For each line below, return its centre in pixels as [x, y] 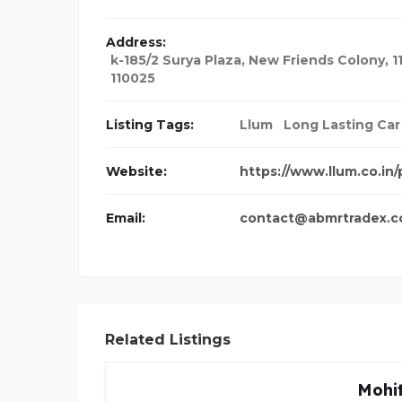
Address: [136, 43]
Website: [136, 172]
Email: [126, 218]
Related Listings [168, 340]
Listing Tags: [150, 125]
